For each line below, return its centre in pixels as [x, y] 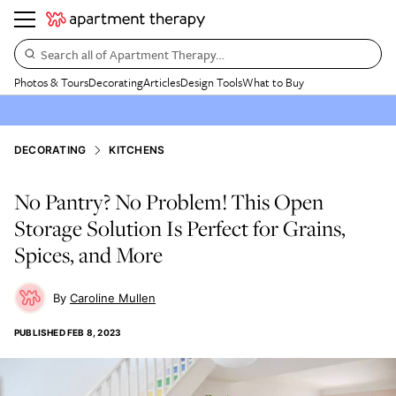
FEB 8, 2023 [95, 332]
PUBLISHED [40, 332]
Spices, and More [90, 255]
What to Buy [273, 82]
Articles [162, 82]
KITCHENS [137, 150]
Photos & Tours [51, 82]
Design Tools [211, 82]
